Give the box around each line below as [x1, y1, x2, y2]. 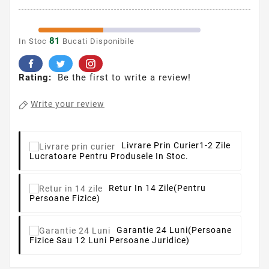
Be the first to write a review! [58, 72, 191, 83]
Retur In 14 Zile [109, 183, 174, 193]
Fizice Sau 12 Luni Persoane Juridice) [29, 235, 190, 246]
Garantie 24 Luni [116, 225, 188, 235]
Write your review [31, 99, 104, 109]
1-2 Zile [199, 141, 231, 151]
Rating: [19, 72, 52, 83]
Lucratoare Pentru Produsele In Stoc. [29, 151, 189, 161]
